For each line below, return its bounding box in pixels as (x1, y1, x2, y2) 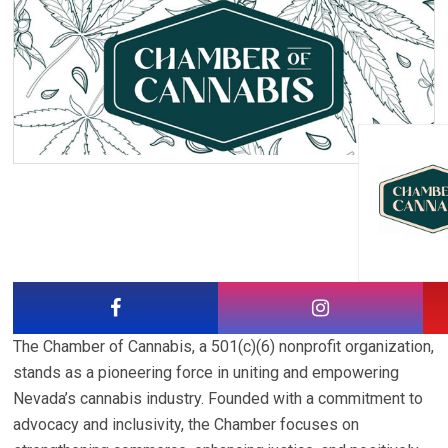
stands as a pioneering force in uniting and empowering (13, 362, 400, 382)
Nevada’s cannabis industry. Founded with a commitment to (13, 388, 424, 408)
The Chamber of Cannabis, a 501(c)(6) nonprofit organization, (13, 336, 435, 356)
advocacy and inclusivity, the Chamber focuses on (13, 414, 360, 434)
